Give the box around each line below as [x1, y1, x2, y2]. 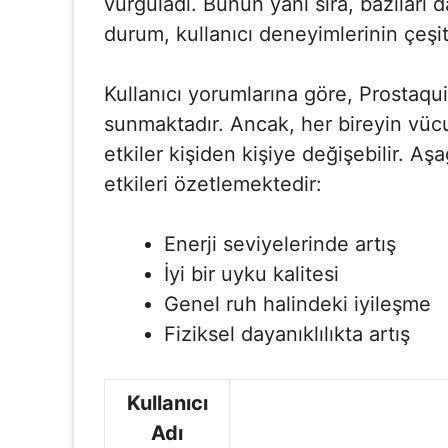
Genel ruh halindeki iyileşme [164, 292, 431, 316]
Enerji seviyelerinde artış [164, 232, 396, 256]
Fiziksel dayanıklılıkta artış [164, 322, 410, 346]
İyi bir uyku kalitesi [164, 262, 339, 286]
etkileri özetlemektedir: [104, 172, 322, 196]
